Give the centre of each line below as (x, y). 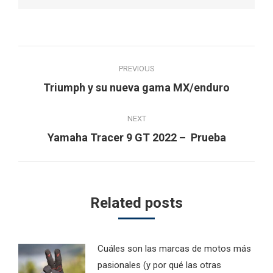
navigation (64, 83)
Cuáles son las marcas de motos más (174, 248)
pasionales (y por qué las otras (159, 265)
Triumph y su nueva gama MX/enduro (136, 87)
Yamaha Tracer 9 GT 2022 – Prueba (136, 137)
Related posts (136, 203)
